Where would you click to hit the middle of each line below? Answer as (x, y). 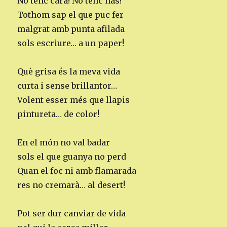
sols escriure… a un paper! (71, 43)
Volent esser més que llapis (74, 100)
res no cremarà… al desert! (71, 185)
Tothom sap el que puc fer (71, 14)
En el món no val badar (64, 142)
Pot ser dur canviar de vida (72, 213)
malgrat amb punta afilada (71, 29)
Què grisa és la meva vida (69, 71)
